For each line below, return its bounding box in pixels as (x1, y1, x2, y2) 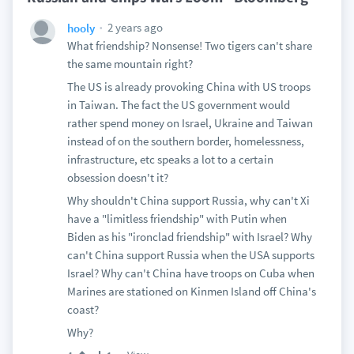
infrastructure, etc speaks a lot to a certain (66, 152, 273, 167)
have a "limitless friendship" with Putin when (66, 211, 287, 226)
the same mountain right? (66, 56, 193, 71)
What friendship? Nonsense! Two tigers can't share (66, 38, 312, 53)
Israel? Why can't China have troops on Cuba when (66, 265, 314, 281)
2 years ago (104, 20, 163, 35)
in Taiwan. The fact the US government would (66, 97, 290, 112)
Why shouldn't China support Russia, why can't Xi (66, 193, 310, 208)
